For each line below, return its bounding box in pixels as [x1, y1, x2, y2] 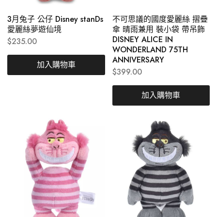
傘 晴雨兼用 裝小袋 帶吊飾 [112, 23, 205, 35]
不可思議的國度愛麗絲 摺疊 [112, 13, 208, 25]
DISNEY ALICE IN [112, 33, 173, 45]
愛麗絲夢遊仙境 [7, 23, 62, 35]
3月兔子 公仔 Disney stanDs [7, 13, 103, 25]
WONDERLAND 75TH [112, 44, 188, 55]
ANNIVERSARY [112, 54, 164, 65]
